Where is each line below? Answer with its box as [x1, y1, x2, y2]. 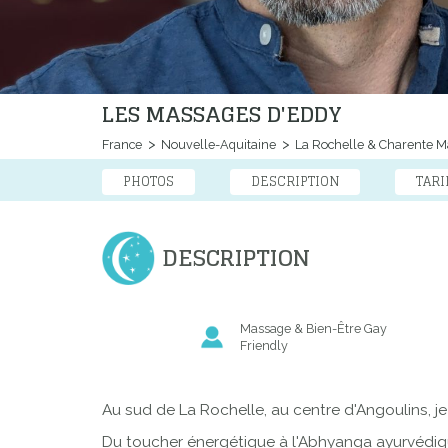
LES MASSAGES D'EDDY [102, 95, 342, 134]
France [102, 137, 142, 153]
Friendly [239, 338, 288, 354]
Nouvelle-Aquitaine [158, 137, 276, 153]
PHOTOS [123, 170, 174, 194]
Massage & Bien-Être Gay [239, 321, 387, 337]
